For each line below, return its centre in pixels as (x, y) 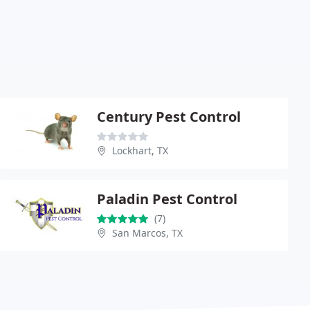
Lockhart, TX (140, 150)
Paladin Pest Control (167, 199)
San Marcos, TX (147, 232)
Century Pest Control (169, 116)
